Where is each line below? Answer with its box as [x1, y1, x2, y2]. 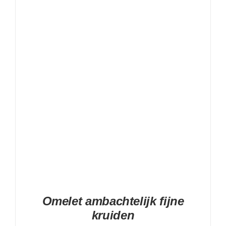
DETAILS [98, 30, 127, 38]
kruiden [91, 208, 135, 222]
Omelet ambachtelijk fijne [42, 194, 184, 208]
